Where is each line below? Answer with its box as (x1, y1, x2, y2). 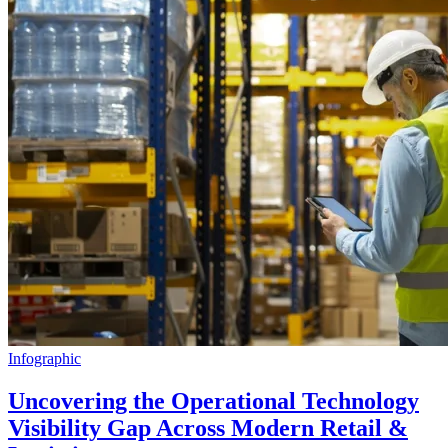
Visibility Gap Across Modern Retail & (8, 414, 408, 441)
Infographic (8, 349, 81, 367)
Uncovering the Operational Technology (8, 387, 419, 414)
